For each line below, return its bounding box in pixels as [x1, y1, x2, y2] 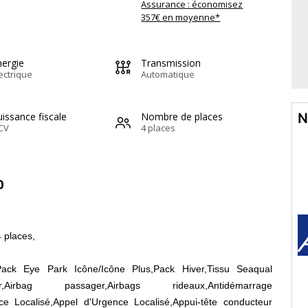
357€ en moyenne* [141, 10, 221, 23]
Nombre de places [141, 109, 223, 123]
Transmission [141, 56, 201, 69]
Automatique [141, 67, 195, 80]
